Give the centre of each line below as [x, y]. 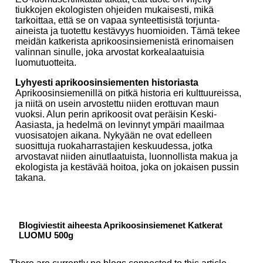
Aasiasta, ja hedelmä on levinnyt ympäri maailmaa [120, 124]
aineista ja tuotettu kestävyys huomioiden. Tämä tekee [128, 31]
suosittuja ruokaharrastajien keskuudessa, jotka [114, 146]
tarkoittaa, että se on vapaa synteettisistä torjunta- [117, 20]
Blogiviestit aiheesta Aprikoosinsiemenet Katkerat [121, 225]
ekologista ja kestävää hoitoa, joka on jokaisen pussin [127, 167]
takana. [31, 177]
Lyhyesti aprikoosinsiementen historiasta [107, 82]
